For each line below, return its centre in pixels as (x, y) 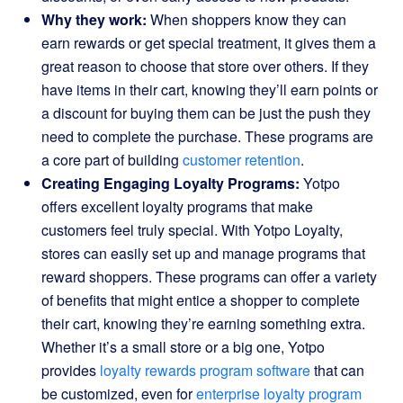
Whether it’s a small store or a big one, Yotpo (183, 347)
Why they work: (94, 19)
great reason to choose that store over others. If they (205, 66)
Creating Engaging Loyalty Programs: (170, 183)
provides (71, 370)
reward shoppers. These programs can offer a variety (209, 277)
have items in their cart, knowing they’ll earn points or (210, 90)
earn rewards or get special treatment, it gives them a (209, 43)
